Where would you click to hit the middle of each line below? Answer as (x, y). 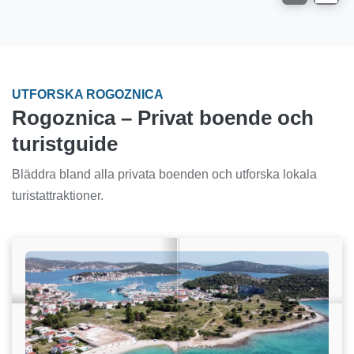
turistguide (65, 144)
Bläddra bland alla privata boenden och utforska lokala (164, 175)
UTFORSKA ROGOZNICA (88, 95)
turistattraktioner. (58, 196)
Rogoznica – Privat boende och (163, 118)
